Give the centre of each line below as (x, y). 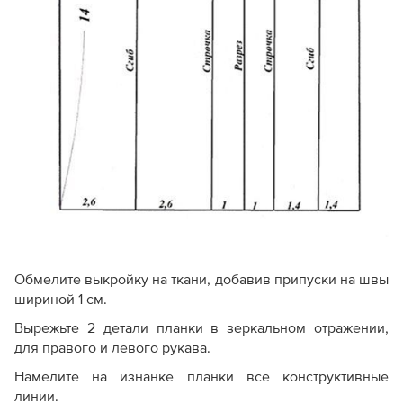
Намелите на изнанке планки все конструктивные (201, 376)
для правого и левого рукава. (112, 348)
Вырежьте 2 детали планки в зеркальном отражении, (201, 328)
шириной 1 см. (61, 299)
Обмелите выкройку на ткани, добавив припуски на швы (201, 279)
